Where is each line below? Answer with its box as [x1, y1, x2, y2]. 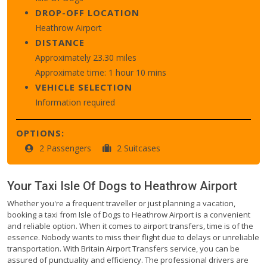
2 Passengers [39, 142, 94, 154]
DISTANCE [35, 36, 85, 48]
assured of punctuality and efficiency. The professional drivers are [7, 254, 249, 265]
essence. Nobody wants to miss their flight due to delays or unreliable [7, 231, 259, 243]
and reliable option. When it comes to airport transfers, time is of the [7, 220, 253, 231]
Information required [35, 96, 115, 108]
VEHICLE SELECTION [35, 80, 132, 93]
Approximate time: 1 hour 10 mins [35, 66, 166, 78]
